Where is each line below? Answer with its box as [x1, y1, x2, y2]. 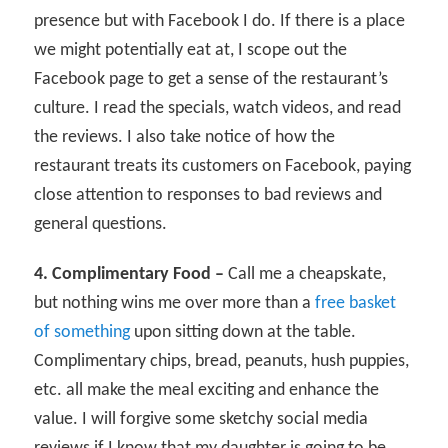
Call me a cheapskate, [224, 265, 387, 285]
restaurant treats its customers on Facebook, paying [34, 157, 412, 177]
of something [34, 323, 131, 343]
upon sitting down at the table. [130, 323, 357, 343]
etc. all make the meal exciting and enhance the [34, 381, 380, 401]
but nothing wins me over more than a [34, 294, 316, 314]
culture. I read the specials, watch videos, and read [34, 99, 402, 119]
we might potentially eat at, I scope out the [34, 41, 348, 61]
